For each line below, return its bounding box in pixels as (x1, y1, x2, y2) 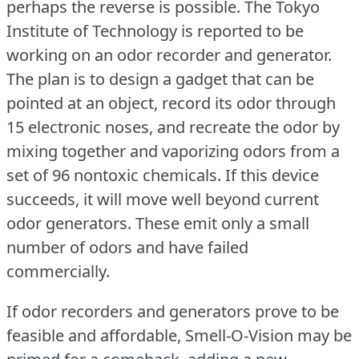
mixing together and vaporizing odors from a (6, 139, 340, 162)
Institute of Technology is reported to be (6, 19, 304, 42)
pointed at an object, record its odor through (6, 91, 336, 114)
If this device (225, 163, 319, 186)
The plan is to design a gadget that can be (6, 67, 314, 90)
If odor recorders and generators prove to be (6, 300, 339, 322)
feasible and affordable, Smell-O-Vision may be (6, 324, 352, 346)
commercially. (6, 260, 110, 282)
